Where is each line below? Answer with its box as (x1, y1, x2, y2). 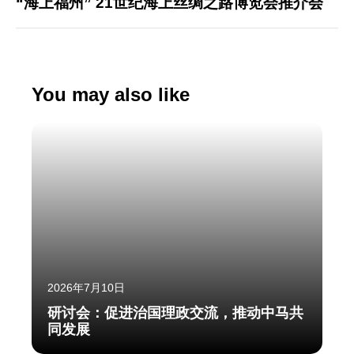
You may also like (32, 84, 190, 106)
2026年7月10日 (47, 281, 125, 295)
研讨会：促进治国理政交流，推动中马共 (47, 305, 303, 322)
